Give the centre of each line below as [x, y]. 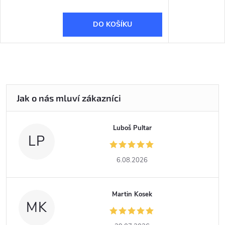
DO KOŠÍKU [112, 24]
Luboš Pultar [132, 128]
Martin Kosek [132, 194]
